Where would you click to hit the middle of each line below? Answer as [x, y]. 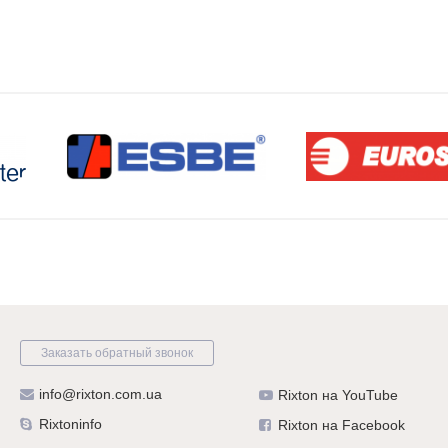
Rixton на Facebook [341, 424]
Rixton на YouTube [337, 394]
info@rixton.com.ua [101, 393]
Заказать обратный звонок [117, 352]
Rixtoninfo [71, 423]
